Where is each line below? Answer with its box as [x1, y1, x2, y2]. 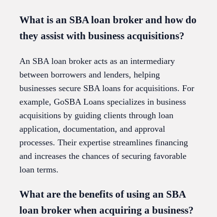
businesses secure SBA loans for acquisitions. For [19, 83, 194, 93]
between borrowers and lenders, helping [19, 70, 160, 80]
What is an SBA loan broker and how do [19, 14, 197, 26]
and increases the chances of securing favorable [19, 151, 186, 161]
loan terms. [19, 165, 59, 175]
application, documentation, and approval [19, 124, 165, 134]
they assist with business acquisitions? [19, 30, 185, 42]
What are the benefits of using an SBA [19, 188, 186, 201]
